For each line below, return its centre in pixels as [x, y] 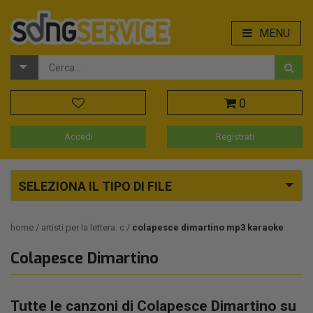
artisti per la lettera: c [84, 228]
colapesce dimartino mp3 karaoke [208, 228]
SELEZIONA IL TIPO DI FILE [95, 187]
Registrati [235, 137]
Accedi [78, 137]
